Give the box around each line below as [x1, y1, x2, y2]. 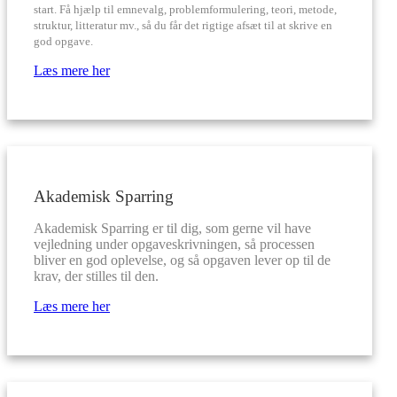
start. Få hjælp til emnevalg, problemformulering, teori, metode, [34, 3, 337, 16]
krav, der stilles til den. [34, 269, 159, 284]
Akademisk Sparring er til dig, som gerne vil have [34, 221, 311, 236]
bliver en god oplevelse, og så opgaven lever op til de [34, 253, 331, 268]
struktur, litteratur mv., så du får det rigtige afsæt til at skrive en [34, 19, 332, 32]
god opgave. [34, 35, 93, 48]
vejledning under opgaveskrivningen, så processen [34, 237, 315, 252]
